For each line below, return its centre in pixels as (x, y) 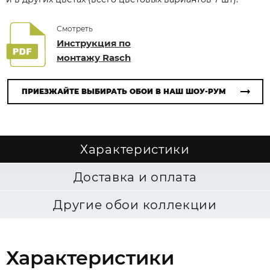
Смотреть (75, 29)
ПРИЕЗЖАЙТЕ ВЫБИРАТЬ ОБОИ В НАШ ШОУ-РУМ (124, 91)
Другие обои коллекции (135, 205)
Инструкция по (94, 43)
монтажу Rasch (94, 58)
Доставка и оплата (135, 177)
